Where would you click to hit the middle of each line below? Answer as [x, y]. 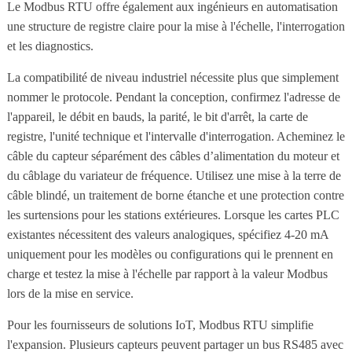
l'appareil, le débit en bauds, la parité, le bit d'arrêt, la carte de [157, 116]
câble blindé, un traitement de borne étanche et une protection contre [175, 195]
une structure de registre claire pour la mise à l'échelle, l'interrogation [176, 26]
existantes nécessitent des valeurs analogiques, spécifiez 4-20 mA [167, 234]
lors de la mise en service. [70, 293]
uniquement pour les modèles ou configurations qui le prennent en [170, 254]
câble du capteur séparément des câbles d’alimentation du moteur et [173, 156]
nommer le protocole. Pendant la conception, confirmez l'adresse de [173, 97]
